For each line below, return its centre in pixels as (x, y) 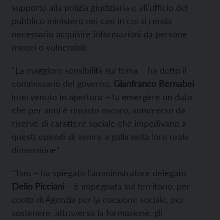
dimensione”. (36, 150)
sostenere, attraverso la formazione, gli (87, 213)
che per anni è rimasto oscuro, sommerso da (98, 110)
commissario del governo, (61, 84)
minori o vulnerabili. (50, 47)
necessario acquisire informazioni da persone (99, 34)
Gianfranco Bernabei (152, 84)
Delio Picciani (38, 186)
